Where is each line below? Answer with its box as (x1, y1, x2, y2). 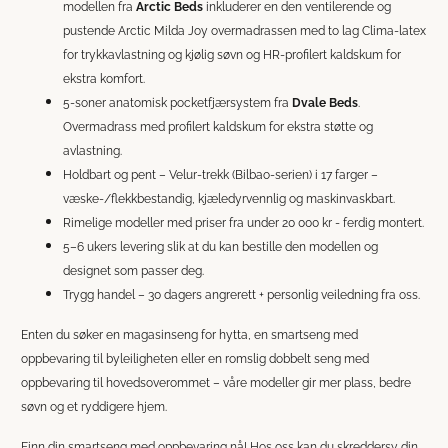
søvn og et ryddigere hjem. (21, 399, 167, 414)
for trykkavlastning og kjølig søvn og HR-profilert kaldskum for (63, 47, 401, 62)
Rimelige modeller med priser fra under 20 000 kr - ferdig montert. (63, 215, 424, 230)
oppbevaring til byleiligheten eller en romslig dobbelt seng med (21, 351, 369, 366)
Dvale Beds (292, 95, 358, 110)
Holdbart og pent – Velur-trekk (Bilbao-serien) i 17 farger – (63, 167, 378, 182)
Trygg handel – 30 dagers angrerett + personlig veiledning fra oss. (63, 287, 420, 302)
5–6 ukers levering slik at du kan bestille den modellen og (63, 239, 378, 254)
